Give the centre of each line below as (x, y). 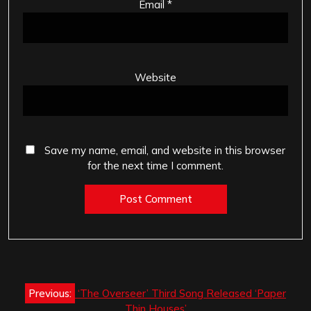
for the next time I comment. (155, 165)
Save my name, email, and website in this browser (165, 150)
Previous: (50, 294)
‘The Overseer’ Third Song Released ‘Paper (182, 294)
